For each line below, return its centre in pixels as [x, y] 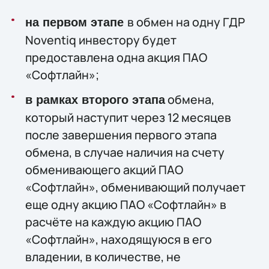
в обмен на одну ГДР [186, 22]
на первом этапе [76, 23]
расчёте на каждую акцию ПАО [113, 222]
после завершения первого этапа [121, 134]
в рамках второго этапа [95, 99]
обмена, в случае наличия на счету [125, 152]
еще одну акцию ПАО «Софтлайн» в [125, 204]
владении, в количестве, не [103, 256]
